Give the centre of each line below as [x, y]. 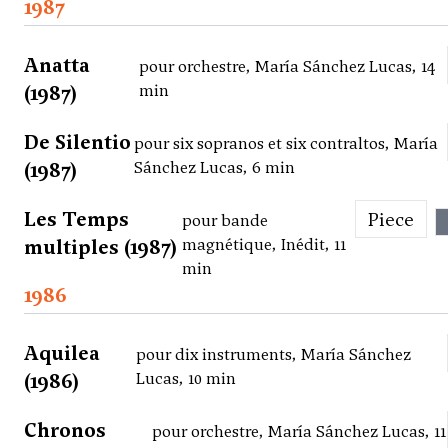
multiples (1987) [100, 247]
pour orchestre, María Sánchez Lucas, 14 [288, 67]
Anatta [57, 65]
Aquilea [62, 353]
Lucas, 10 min [185, 379]
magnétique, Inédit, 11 [263, 245]
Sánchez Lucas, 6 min [215, 168]
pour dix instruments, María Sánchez [273, 355]
